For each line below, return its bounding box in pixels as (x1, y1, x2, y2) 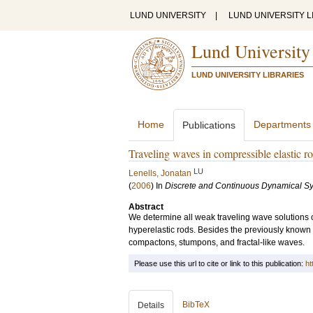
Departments (254, 119, 311, 130)
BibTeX (182, 300, 210, 310)
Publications (182, 119, 235, 131)
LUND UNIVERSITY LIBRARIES (191, 71, 304, 79)
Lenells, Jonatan (129, 168, 191, 178)
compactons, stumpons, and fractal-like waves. (129, 238, 305, 247)
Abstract (129, 202, 163, 212)
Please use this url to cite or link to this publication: (134, 259, 305, 268)
